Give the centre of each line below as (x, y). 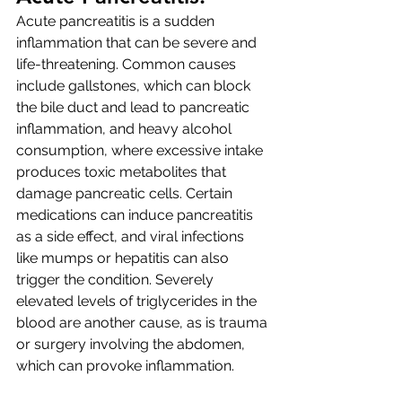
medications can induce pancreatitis (136, 215)
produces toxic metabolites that (123, 172)
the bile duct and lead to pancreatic (135, 107)
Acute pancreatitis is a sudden (117, 21)
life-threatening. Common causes (128, 64)
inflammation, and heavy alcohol (126, 129)
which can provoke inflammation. (125, 366)
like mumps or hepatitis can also (124, 258)
